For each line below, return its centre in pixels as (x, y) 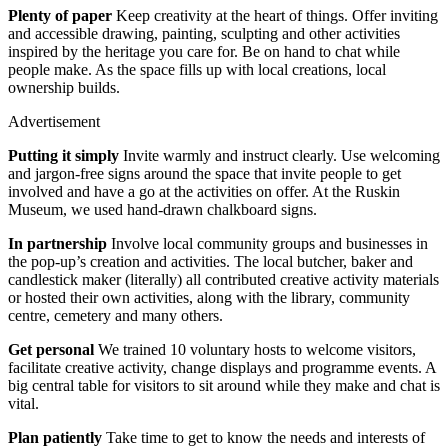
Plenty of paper (60, 15)
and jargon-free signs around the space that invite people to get (204, 173)
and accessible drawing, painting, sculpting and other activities (204, 33)
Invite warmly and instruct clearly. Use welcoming (279, 155)
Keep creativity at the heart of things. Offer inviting (275, 15)
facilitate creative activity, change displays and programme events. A (222, 367)
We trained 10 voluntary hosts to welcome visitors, (255, 349)
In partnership (57, 243)
